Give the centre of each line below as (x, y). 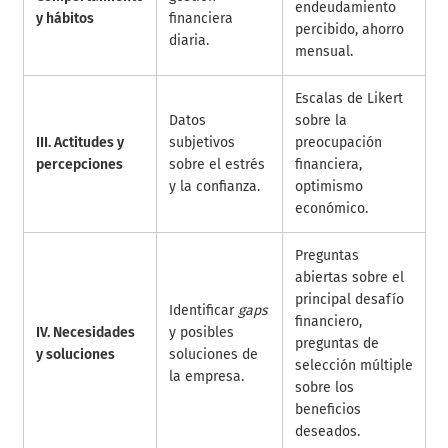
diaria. (188, 40)
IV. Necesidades (85, 332)
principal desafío (349, 299)
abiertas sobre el (349, 277)
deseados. (327, 431)
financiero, (328, 321)
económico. (331, 208)
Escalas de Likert (348, 98)
